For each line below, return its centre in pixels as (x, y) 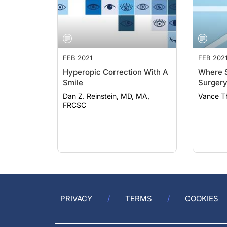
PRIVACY (76, 198)
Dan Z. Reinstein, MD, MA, (106, 86)
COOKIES (202, 198)
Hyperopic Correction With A (116, 62)
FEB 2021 (78, 48)
